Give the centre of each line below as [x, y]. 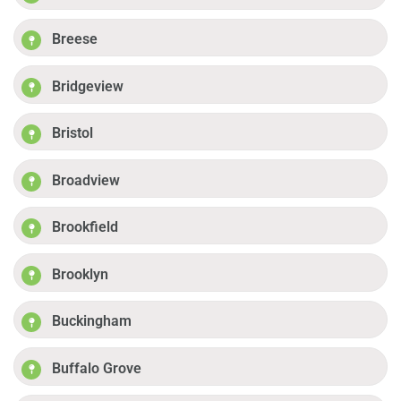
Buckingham [92, 321]
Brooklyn [81, 274]
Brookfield [85, 227]
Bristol [73, 133]
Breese [75, 39]
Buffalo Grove [97, 368]
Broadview [86, 180]
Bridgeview [88, 86]
